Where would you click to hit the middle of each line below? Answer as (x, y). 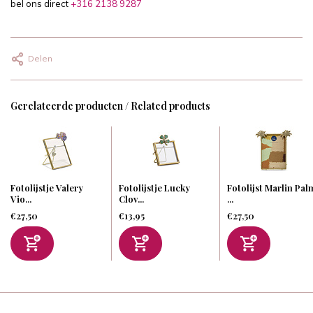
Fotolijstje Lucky (154, 188)
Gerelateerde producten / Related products (110, 106)
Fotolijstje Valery (47, 188)
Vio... (21, 199)
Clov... (131, 199)
